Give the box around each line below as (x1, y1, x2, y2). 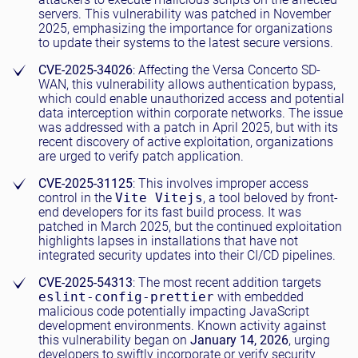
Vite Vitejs (115, 190, 203, 205)
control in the (38, 190, 115, 205)
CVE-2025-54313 (38, 275, 133, 290)
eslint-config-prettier (38, 289, 214, 304)
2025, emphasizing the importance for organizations (38, 21, 332, 36)
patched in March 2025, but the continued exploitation (38, 219, 342, 234)
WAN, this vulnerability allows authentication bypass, (38, 77, 336, 92)
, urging (288, 332, 330, 348)
